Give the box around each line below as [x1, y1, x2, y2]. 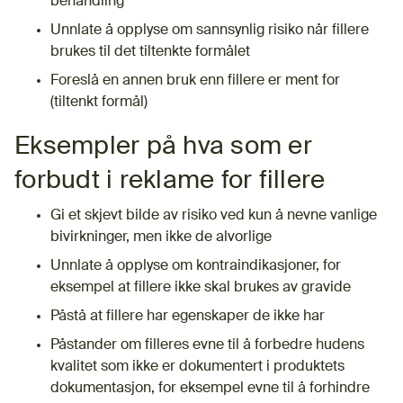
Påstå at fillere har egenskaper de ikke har [50, 309, 325, 324]
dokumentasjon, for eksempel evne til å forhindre [50, 381, 370, 396]
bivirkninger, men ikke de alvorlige [50, 229, 272, 245]
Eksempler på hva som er [14, 133, 312, 159]
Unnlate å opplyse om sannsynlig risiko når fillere [50, 22, 369, 38]
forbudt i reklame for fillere [14, 167, 326, 193]
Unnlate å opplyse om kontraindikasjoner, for [50, 258, 341, 273]
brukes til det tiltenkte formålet [50, 44, 250, 59]
